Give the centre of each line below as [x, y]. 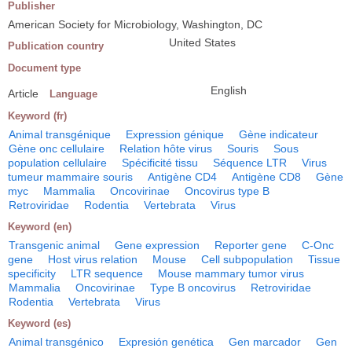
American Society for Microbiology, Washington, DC [135, 25]
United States [202, 43]
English [229, 91]
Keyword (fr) [37, 116]
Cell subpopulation [247, 260]
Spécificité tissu [160, 163]
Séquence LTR [250, 163]
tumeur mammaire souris [70, 177]
